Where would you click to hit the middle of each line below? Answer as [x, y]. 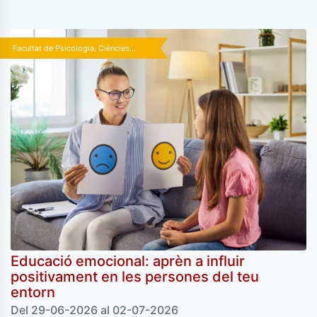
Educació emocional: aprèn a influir [128, 261]
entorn [33, 293]
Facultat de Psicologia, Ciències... [74, 48]
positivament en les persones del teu [135, 277]
